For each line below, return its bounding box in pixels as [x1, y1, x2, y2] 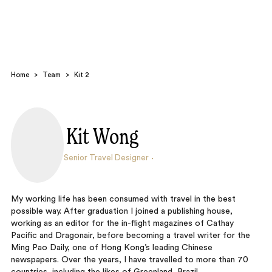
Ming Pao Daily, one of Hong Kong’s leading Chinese [10, 243, 212, 252]
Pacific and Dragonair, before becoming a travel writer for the [10, 231, 250, 240]
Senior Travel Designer [64, 154, 149, 163]
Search [30, 141, 59, 149]
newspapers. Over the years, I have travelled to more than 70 [10, 256, 248, 264]
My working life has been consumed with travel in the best [10, 195, 236, 203]
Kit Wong [66, 127, 139, 149]
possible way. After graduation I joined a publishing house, [10, 207, 233, 216]
